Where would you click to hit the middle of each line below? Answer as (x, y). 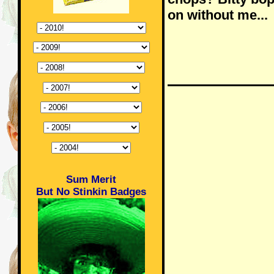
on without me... (217, 15)
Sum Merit (91, 179)
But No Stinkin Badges (91, 191)
